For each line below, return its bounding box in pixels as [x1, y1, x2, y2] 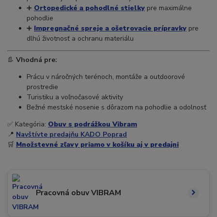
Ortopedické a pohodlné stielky [34, 3, 145, 13]
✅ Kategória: [7, 120, 48, 129]
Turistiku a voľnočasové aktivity [27, 93, 123, 102]
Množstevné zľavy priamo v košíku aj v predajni [16, 140, 179, 150]
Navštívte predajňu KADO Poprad [16, 130, 127, 139]
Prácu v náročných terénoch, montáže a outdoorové [27, 72, 185, 82]
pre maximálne [145, 3, 192, 13]
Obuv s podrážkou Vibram [48, 120, 137, 129]
